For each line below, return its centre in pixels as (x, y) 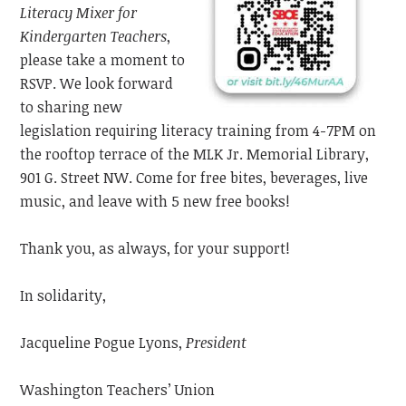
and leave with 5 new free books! (180, 202)
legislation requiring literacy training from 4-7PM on (198, 131)
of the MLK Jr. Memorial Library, (260, 155)
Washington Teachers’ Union (118, 390)
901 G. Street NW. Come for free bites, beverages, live (194, 178)
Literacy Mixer (68, 13)
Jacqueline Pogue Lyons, (101, 343)
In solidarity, (63, 296)
